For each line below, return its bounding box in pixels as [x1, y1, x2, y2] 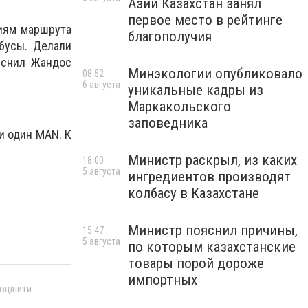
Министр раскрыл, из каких [128, 152, 297, 168]
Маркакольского [128, 98, 231, 115]
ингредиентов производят [128, 168, 291, 185]
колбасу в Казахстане [128, 185, 259, 201]
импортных [128, 272, 197, 288]
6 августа [82, 79, 120, 90]
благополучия [128, 28, 212, 45]
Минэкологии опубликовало [128, 65, 302, 82]
